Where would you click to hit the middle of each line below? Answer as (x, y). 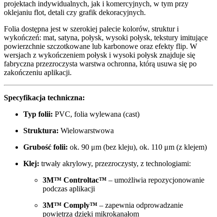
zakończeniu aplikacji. (38, 72)
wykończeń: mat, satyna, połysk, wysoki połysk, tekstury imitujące (106, 37)
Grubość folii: (46, 147)
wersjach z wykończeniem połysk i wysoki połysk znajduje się (100, 55)
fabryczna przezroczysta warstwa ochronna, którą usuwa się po (100, 63)
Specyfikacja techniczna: (44, 97)
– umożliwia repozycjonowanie (155, 180)
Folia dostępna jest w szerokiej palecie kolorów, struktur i (91, 29)
